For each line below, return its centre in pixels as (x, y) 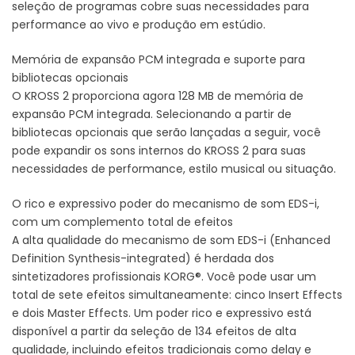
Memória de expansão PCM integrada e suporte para (158, 59)
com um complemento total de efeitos (122, 221)
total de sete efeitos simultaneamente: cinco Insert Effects (177, 294)
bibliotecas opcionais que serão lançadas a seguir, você (166, 132)
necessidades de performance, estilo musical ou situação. (174, 168)
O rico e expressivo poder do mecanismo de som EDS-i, (166, 203)
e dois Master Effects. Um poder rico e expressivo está (162, 313)
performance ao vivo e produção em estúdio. (139, 24)
